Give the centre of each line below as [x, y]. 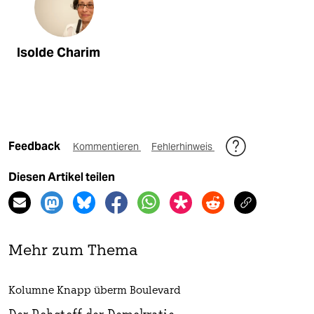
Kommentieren [107, 146]
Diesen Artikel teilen [62, 177]
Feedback [35, 146]
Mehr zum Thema [73, 251]
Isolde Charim [59, 52]
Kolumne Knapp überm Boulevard [95, 291]
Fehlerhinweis [183, 146]
